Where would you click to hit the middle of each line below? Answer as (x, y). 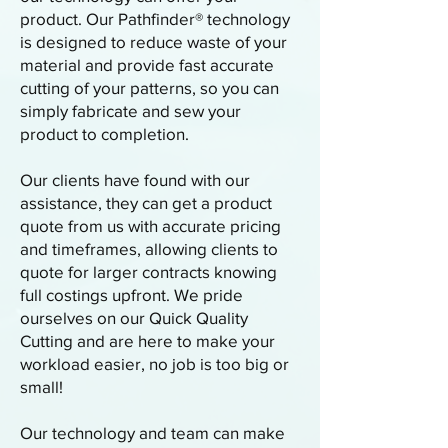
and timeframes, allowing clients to (149, 248)
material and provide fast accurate (147, 64)
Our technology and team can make (152, 432)
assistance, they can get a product (146, 202)
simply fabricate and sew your (130, 110)
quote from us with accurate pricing (150, 225)
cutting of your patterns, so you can (149, 87)
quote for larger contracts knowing (148, 271)
